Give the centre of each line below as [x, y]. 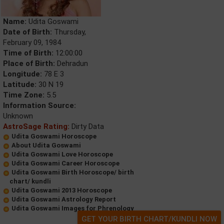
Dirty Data [87, 127]
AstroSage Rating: [36, 127]
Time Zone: [24, 95]
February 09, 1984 [32, 43]
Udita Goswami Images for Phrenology [73, 208]
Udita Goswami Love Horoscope [62, 154]
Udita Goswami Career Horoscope [65, 163]
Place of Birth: [29, 64]
